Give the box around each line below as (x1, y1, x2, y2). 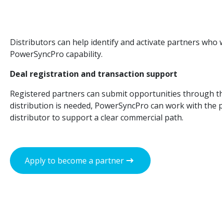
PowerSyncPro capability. (10, 49, 103, 60)
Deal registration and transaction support (10, 68, 177, 80)
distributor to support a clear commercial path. (10, 112, 183, 123)
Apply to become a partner (25, 155, 124, 166)
